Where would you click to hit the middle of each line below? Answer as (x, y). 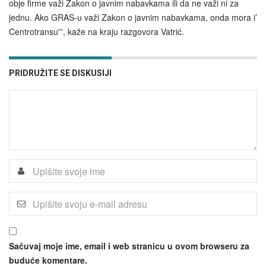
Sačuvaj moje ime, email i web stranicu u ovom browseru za (129, 246)
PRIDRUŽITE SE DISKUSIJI (60, 73)
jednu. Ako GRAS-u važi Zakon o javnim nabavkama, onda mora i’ (133, 18)
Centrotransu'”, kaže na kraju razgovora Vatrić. (96, 32)
